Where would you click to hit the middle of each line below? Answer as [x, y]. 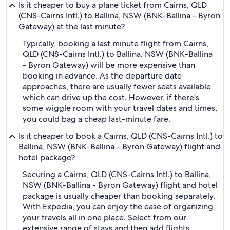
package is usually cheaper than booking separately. [119, 196]
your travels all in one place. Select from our [104, 217]
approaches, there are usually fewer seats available [117, 87]
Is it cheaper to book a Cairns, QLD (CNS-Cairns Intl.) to [121, 136]
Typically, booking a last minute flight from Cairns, [116, 43]
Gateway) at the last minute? [72, 26]
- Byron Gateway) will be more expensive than [109, 65]
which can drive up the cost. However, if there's [111, 97]
